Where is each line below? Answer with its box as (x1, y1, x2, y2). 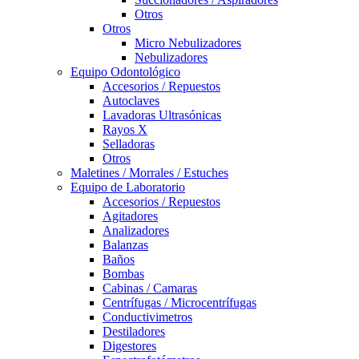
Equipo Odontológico (71, 65, 180, 79)
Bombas (103, 267, 144, 280)
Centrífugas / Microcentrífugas (103, 296, 256, 309)
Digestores (103, 339, 156, 353)
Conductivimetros (103, 310, 192, 324)
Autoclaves (103, 94, 159, 107)
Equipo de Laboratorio (71, 180, 185, 194)
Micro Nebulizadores (135, 36, 241, 50)
